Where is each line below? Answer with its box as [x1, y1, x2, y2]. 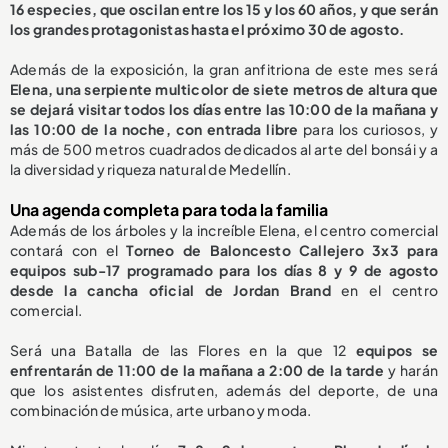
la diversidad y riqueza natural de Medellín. [10, 160, 291, 179]
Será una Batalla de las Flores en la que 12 [10, 341, 347, 360]
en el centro [330, 281, 438, 300]
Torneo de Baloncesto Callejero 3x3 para [126, 241, 438, 260]
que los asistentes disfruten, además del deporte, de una [10, 381, 438, 400]
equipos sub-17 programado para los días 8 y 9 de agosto [10, 261, 438, 280]
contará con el [10, 241, 127, 260]
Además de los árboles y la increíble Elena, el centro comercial [10, 221, 438, 240]
